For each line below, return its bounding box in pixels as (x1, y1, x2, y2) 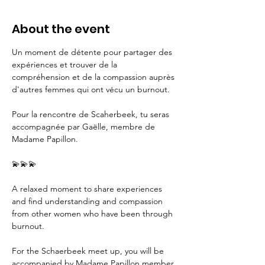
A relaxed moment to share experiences (12, 183, 164, 194)
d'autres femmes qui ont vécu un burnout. (12, 84, 172, 95)
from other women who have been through (12, 208, 175, 219)
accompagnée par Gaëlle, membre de (12, 121, 157, 132)
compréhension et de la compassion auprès (12, 72, 177, 82)
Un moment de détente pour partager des (12, 47, 174, 57)
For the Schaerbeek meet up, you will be (12, 245, 166, 256)
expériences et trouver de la (12, 59, 119, 70)
